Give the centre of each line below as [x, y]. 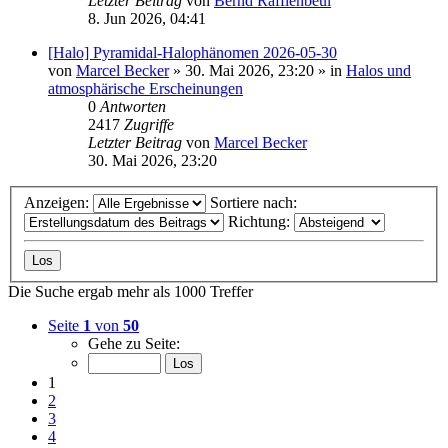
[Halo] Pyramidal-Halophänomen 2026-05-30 [192, 53]
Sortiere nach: [255, 202]
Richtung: [261, 221]
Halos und [378, 71]
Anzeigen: [58, 202]
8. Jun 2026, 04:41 [147, 19]
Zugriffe [149, 125]
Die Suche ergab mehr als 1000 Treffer [130, 291]
